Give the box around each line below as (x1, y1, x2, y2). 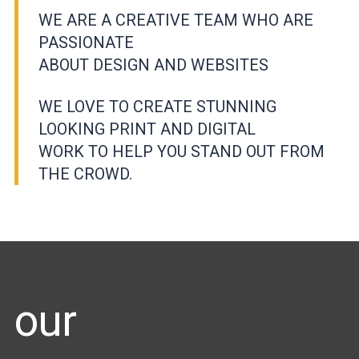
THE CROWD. (38, 163, 132, 184)
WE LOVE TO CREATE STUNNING (38, 96, 276, 116)
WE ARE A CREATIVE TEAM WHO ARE (38, 10, 313, 30)
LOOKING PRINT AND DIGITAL (38, 119, 256, 139)
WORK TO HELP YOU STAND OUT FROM (38, 141, 325, 161)
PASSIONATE (38, 32, 134, 52)
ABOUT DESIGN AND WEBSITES (38, 54, 268, 75)
